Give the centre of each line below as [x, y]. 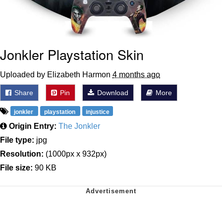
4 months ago [136, 74]
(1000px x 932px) [75, 154]
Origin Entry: [33, 126]
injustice [97, 112]
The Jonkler [79, 126]
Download [112, 92]
